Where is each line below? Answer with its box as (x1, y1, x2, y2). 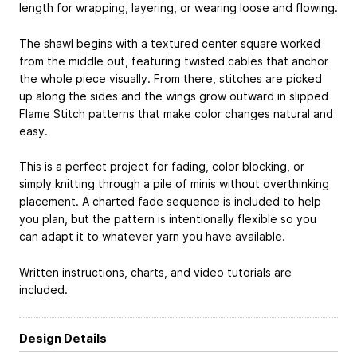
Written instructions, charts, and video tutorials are (19, 265, 292, 280)
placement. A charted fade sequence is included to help (19, 194, 321, 209)
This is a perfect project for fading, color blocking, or (19, 159, 304, 174)
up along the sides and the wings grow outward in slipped (19, 88, 328, 103)
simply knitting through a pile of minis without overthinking (19, 177, 329, 191)
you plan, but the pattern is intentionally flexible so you (19, 212, 316, 226)
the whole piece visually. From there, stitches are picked (19, 71, 322, 85)
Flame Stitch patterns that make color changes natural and (19, 106, 333, 120)
